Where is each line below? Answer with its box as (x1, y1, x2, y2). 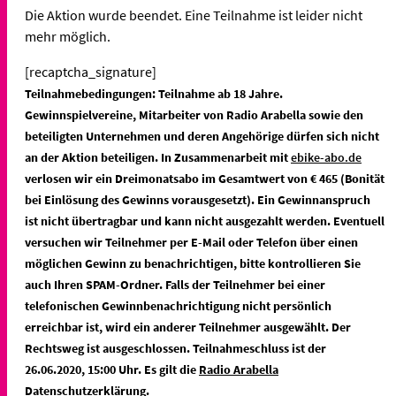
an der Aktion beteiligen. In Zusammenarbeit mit (25, 149, 291, 166)
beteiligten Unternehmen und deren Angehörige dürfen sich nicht (25, 128, 379, 145)
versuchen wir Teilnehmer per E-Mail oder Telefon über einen (25, 234, 358, 251)
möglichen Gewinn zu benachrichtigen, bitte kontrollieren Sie (25, 255, 361, 272)
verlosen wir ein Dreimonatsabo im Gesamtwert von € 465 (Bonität (25, 171, 385, 187)
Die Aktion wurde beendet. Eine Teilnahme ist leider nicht (25, 6, 362, 25)
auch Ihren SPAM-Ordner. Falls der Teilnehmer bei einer (25, 277, 325, 293)
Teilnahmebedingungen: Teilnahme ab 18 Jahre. (25, 86, 283, 103)
